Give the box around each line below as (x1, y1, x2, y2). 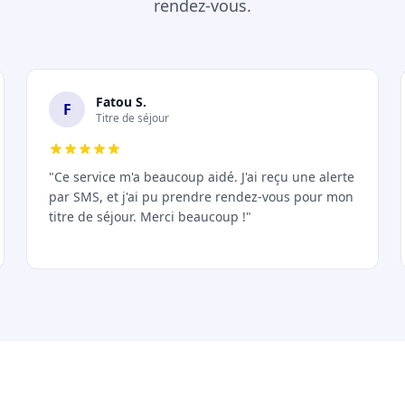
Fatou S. (96, 93, 147, 110)
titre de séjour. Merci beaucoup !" (49, 208, 252, 225)
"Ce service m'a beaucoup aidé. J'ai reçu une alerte (49, 168, 355, 185)
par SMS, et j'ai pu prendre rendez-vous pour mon (49, 188, 354, 205)
